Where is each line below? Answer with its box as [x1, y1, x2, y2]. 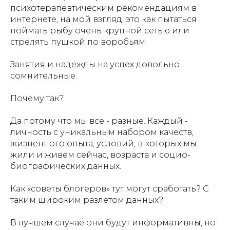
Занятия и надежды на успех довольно [10, 60, 180, 69]
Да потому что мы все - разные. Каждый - [10, 116, 188, 126]
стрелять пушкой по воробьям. [10, 37, 147, 47]
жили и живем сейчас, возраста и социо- [10, 150, 190, 160]
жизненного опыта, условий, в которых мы [10, 139, 197, 148]
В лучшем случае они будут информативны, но [10, 218, 216, 227]
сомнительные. [10, 71, 77, 81]
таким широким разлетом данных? [10, 195, 163, 205]
